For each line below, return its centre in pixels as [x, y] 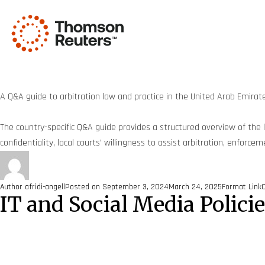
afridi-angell [45, 187]
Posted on [84, 187]
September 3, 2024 [135, 187]
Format [235, 187]
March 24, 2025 [195, 187]
